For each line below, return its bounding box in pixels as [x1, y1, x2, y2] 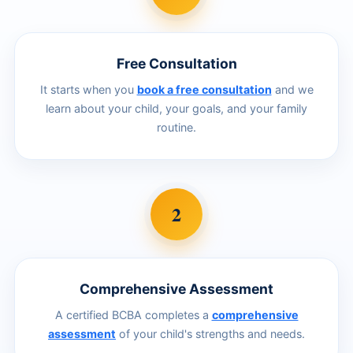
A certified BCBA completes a [54, 307, 212, 321]
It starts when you [39, 82, 137, 96]
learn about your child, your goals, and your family [46, 101, 307, 115]
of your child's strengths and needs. [116, 326, 305, 340]
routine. [157, 120, 196, 134]
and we [271, 82, 314, 96]
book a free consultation [136, 82, 272, 96]
